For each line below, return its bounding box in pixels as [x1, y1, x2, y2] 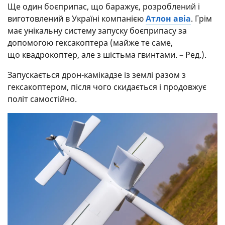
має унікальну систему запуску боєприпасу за [8, 25, 187, 36]
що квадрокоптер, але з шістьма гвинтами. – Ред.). [8, 49, 206, 60]
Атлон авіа [146, 13, 191, 24]
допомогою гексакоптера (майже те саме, [8, 37, 173, 48]
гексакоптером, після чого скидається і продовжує [8, 81, 206, 92]
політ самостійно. [8, 93, 77, 104]
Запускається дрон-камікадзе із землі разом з [8, 69, 186, 80]
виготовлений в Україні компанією [8, 13, 146, 24]
